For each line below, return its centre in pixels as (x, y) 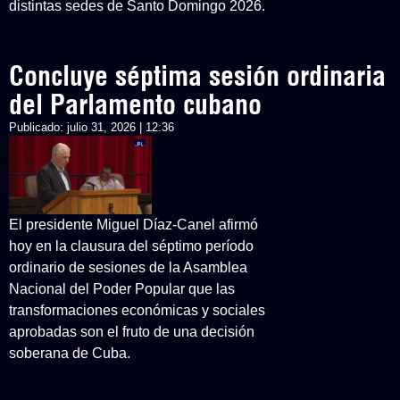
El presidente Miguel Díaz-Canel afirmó (133, 225)
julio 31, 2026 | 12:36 (121, 127)
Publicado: (38, 127)
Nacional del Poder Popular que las (122, 289)
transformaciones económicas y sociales (137, 310)
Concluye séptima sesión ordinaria (197, 76)
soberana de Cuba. (70, 353)
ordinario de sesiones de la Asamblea (128, 267)
